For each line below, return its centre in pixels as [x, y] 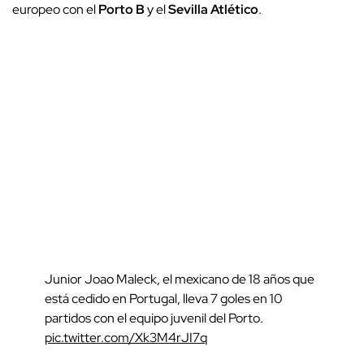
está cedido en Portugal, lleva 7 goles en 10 [164, 298]
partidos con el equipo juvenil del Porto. [154, 318]
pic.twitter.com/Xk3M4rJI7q [126, 337]
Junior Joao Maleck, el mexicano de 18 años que [180, 279]
